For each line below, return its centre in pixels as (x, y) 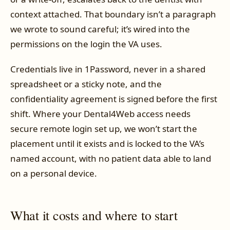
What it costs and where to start (94, 215)
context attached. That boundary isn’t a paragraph (113, 14)
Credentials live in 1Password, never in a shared (108, 69)
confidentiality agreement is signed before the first (114, 99)
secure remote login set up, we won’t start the (104, 129)
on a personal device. (54, 174)
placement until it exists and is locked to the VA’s (107, 144)
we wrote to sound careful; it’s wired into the (100, 29)
